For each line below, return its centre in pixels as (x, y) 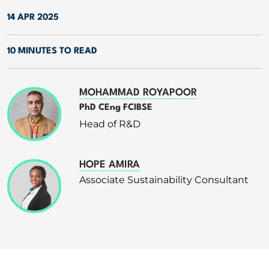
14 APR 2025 (33, 17)
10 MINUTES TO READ (52, 51)
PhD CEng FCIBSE (116, 107)
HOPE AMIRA (110, 165)
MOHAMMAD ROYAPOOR (138, 92)
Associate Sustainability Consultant (164, 180)
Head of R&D (110, 124)
